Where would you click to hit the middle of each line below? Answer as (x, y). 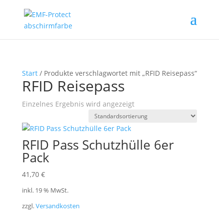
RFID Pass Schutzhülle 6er (98, 145)
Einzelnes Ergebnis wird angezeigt (78, 104)
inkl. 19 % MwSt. (45, 191)
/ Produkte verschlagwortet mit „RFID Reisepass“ (117, 73)
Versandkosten (57, 206)
